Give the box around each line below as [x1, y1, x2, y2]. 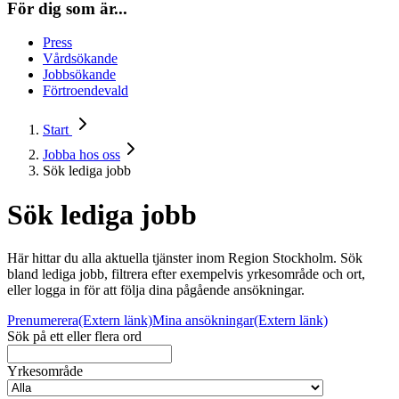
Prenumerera [7, 313, 78, 329]
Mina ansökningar [152, 313, 254, 329]
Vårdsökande [43, 51, 118, 67]
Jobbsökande [43, 67, 116, 83]
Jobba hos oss [43, 147, 120, 163]
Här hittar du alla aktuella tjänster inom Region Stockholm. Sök [7, 250, 362, 266]
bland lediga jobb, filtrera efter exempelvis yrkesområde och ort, [7, 266, 365, 282]
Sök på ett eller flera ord [7, 329, 142, 345]
